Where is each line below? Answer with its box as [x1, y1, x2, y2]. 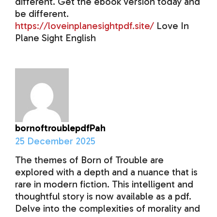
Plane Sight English [15, 32, 96, 44]
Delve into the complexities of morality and [15, 202, 201, 215]
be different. [15, 8, 69, 20]
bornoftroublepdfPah [15, 122, 106, 134]
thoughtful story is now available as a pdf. [15, 190, 192, 202]
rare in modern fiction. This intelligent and [15, 178, 194, 190]
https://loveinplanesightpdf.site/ [15, 20, 155, 32]
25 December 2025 [15, 135, 96, 147]
